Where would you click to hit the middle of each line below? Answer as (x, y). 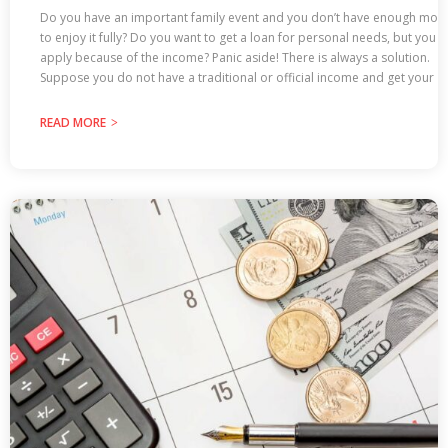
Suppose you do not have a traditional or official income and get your (237, 77)
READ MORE (73, 122)
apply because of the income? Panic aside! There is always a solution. (235, 57)
